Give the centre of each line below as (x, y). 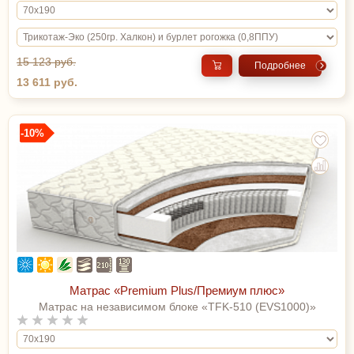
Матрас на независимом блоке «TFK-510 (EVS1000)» (177, 306)
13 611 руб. (47, 82)
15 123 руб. (46, 61)
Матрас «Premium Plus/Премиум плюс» (177, 290)
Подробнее (280, 65)
